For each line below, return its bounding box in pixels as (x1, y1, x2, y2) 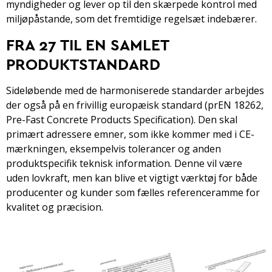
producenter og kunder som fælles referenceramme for (6, 186, 260, 200)
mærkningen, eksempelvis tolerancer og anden (6, 142, 221, 156)
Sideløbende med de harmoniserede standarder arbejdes (6, 84, 264, 98)
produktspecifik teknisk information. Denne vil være (6, 157, 242, 171)
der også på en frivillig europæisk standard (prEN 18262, (6, 98, 263, 112)
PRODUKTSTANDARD (6, 54, 160, 75)
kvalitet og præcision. (6, 200, 103, 214)
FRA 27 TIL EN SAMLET (6, 35, 169, 55)
